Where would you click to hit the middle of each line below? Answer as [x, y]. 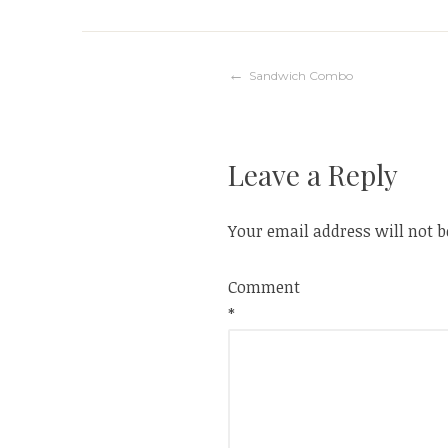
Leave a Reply [313, 174]
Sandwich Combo [301, 75]
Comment [264, 286]
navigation [303, 142]
